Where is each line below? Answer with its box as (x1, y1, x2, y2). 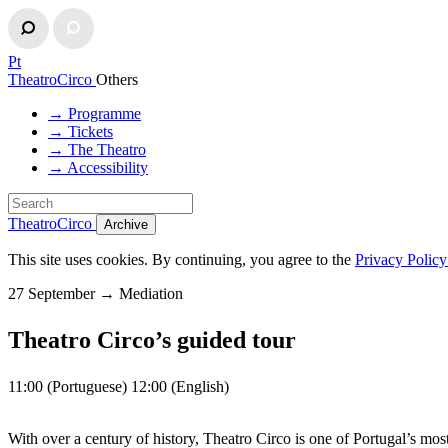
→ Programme (48, 105, 141, 122)
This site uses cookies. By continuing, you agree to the (8, 251, 355, 268)
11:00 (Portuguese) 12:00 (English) (8, 378, 229, 395)
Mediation (115, 285, 183, 302)
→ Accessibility (48, 159, 148, 176)
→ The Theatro (48, 141, 146, 158)
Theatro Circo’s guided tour (8, 327, 296, 353)
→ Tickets (48, 123, 113, 140)
